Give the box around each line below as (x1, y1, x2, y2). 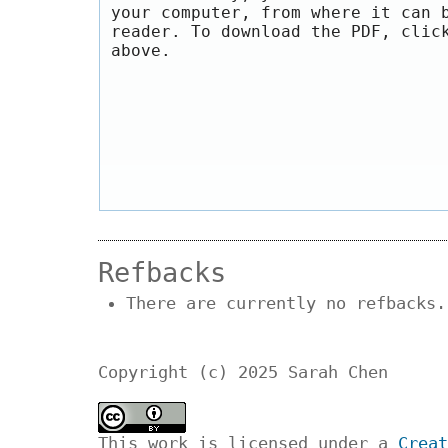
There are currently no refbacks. (126, 293, 446, 314)
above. (111, 41, 171, 61)
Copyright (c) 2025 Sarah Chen (98, 361, 388, 382)
